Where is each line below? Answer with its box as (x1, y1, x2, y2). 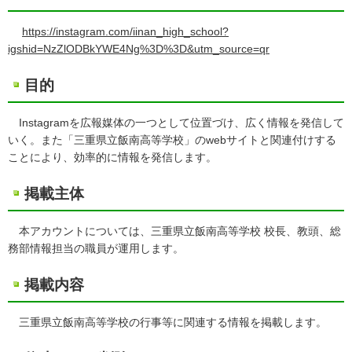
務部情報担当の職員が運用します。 (8, 242, 184, 255)
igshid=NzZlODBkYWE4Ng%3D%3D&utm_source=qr (8, 42, 269, 55)
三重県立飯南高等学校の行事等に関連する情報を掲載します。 (8, 316, 327, 328)
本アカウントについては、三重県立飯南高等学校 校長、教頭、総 (8, 225, 341, 237)
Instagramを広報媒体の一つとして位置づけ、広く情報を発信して (8, 116, 344, 129)
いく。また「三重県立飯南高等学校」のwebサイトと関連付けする (8, 134, 336, 146)
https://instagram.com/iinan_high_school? (22, 25, 229, 38)
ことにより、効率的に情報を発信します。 (8, 151, 217, 163)
